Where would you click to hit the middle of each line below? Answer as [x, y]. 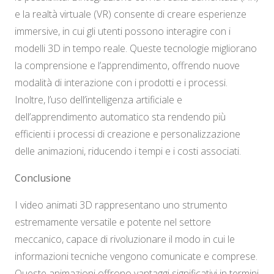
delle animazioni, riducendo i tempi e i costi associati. [128, 151]
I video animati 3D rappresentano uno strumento [121, 205]
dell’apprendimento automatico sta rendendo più [120, 117]
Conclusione [43, 178]
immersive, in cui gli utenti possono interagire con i [123, 31]
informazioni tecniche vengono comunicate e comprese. [136, 257]
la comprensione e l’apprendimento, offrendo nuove [127, 66]
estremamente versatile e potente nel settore [113, 222]
